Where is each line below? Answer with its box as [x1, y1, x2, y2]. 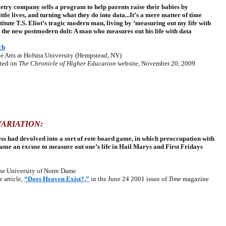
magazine [181, 175, 209, 183]
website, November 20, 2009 [116, 60, 195, 67]
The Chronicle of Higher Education [19, 60, 116, 67]
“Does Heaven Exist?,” [24, 175, 89, 183]
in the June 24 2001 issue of [89, 175, 168, 183]
